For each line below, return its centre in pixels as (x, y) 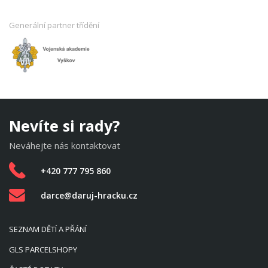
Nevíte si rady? (64, 125)
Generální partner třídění (54, 25)
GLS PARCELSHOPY (43, 249)
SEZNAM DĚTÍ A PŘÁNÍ (48, 229)
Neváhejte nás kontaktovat (65, 145)
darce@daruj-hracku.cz (89, 196)
